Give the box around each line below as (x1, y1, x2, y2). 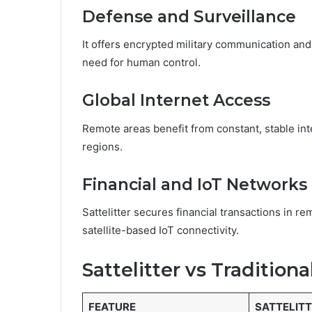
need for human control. (82, 56, 201, 70)
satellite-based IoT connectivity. (82, 224, 239, 237)
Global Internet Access (82, 91, 270, 111)
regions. (82, 139, 123, 153)
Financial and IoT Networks (82, 174, 307, 194)
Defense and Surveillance (82, 6, 296, 26)
